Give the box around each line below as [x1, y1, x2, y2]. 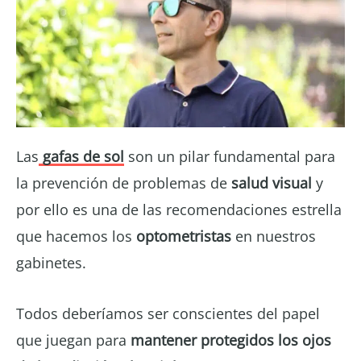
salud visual [231, 172, 312, 193]
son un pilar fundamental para [124, 146, 335, 166]
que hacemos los [16, 226, 136, 246]
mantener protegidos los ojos [127, 330, 331, 350]
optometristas [136, 226, 231, 246]
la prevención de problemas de [16, 172, 231, 193]
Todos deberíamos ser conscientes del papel [16, 303, 320, 323]
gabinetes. [16, 252, 86, 272]
